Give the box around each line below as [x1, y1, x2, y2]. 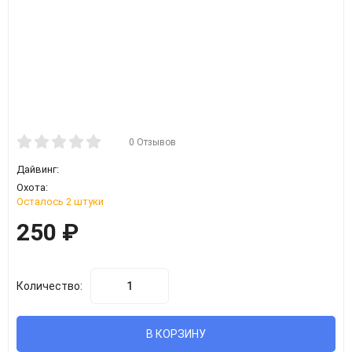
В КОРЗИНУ [146, 328, 206, 340]
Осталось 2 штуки [16, 196, 104, 207]
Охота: [16, 181, 48, 193]
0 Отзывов [129, 137, 176, 148]
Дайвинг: [16, 163, 59, 175]
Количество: [16, 280, 82, 292]
